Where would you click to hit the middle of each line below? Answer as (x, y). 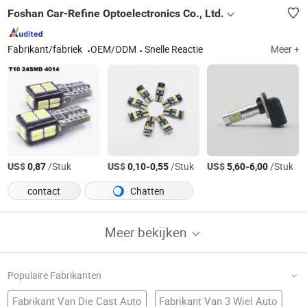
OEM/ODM (114, 50)
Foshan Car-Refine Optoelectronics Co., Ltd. (116, 13)
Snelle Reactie (174, 50)
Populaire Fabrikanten (55, 275)
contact (44, 191)
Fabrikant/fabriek (46, 50)
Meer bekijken (147, 232)
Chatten (146, 191)
